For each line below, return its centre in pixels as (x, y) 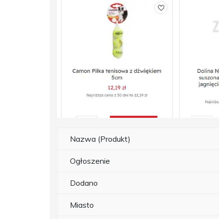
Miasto (82, 205)
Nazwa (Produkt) (100, 139)
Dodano (84, 183)
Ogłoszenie (90, 161)
